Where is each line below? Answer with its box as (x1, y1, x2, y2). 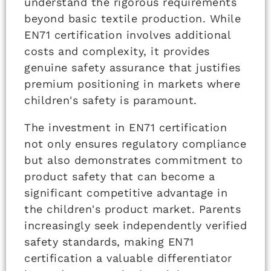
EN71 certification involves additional (24, 28, 230, 41)
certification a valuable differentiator (24, 251, 232, 264)
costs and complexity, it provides (24, 44, 210, 57)
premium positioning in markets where (24, 77, 240, 90)
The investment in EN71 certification (24, 120, 227, 134)
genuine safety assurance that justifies (24, 60, 241, 74)
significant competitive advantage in (24, 186, 227, 199)
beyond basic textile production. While (24, 11, 241, 25)
